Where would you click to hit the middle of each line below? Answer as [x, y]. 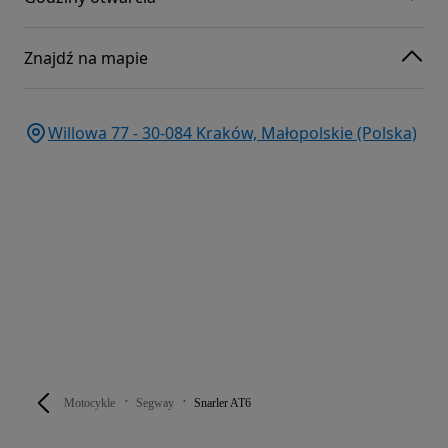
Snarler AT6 [222, 403]
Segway [155, 403]
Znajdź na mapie [86, 57]
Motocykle [89, 403]
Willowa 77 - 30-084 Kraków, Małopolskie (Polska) [232, 132]
